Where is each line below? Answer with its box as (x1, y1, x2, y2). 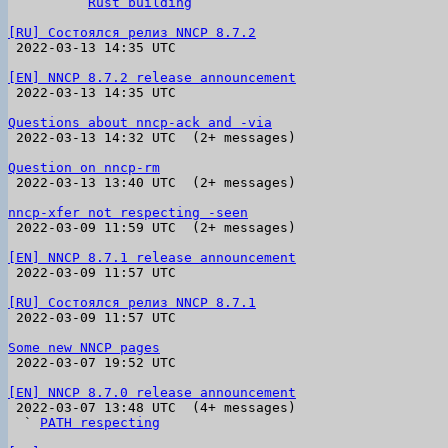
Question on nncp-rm (8, 160, 160, 175)
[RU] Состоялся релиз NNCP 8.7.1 (8, 295, 256, 310)
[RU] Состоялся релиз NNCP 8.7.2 (8, 25, 256, 40)
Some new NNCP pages (8, 340, 160, 355)
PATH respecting (40, 415, 160, 430)
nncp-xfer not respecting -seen (8, 205, 248, 220)
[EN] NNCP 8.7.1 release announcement (8, 250, 296, 265)
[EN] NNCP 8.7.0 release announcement (8, 385, 296, 400)
